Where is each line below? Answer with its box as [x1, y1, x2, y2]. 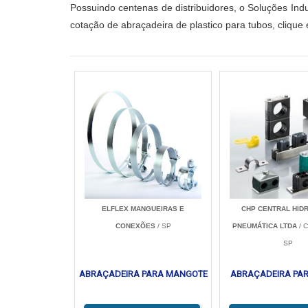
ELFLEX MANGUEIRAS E [102, 205, 185, 212]
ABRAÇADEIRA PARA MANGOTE [78, 269, 208, 279]
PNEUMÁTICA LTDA [232, 222, 297, 230]
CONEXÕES [115, 222, 155, 230]
